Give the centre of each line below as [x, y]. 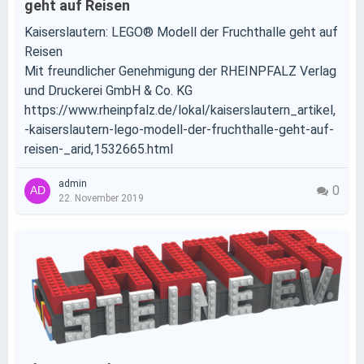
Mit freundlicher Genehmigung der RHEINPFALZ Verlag [180, 71]
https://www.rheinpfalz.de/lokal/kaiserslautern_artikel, [180, 110]
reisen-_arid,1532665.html [99, 149]
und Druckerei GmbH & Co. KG [108, 91]
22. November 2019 [101, 198]
